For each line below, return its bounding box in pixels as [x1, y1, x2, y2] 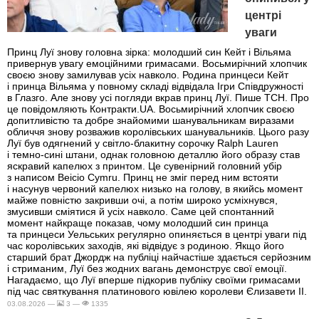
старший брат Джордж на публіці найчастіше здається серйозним [7, 251, 311, 263]
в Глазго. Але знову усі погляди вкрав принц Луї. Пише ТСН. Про [7, 92, 309, 104]
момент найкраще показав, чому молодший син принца [7, 217, 268, 229]
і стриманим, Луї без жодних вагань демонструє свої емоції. [7, 263, 287, 275]
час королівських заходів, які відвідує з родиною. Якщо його [7, 240, 284, 252]
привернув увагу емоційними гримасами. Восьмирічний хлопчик [7, 58, 307, 70]
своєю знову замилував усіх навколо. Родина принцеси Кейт [7, 69, 288, 81]
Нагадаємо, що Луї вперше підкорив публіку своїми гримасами [7, 274, 300, 286]
